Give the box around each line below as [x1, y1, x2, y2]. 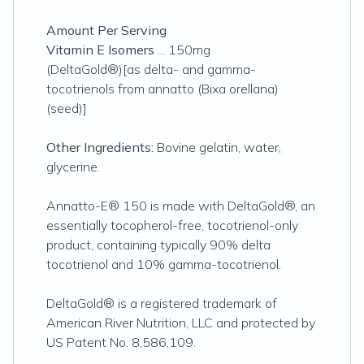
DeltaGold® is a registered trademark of [46, 295, 277, 311]
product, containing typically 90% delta [46, 236, 271, 253]
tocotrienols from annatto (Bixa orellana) [46, 80, 279, 97]
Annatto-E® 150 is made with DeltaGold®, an [46, 197, 315, 214]
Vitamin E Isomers [46, 41, 154, 58]
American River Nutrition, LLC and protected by [46, 314, 315, 331]
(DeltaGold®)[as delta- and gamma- [46, 61, 256, 77]
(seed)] [46, 100, 87, 116]
